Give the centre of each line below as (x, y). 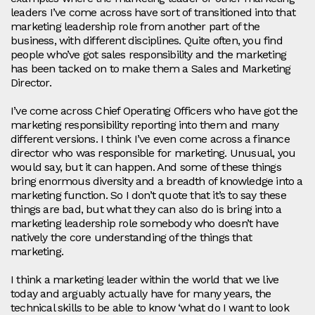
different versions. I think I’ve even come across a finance (150, 139)
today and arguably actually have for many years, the (141, 294)
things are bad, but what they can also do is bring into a (146, 210)
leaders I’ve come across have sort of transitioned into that (153, 13)
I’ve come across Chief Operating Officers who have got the (154, 111)
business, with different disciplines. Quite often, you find (147, 41)
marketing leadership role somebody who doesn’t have (145, 224)
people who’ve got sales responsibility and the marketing (149, 55)
